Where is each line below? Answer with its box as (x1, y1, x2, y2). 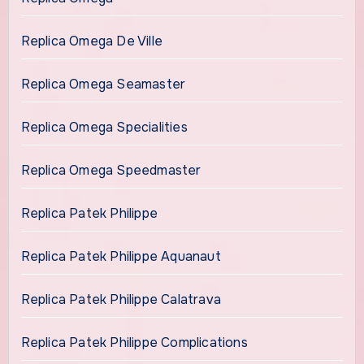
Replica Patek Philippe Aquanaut (20, 247, 221, 265)
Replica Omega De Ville (20, 32, 162, 50)
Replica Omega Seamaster (20, 75, 186, 93)
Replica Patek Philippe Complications (20, 333, 248, 351)
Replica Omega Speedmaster (20, 161, 201, 179)
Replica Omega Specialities (20, 118, 188, 136)
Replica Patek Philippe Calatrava (20, 290, 221, 308)
